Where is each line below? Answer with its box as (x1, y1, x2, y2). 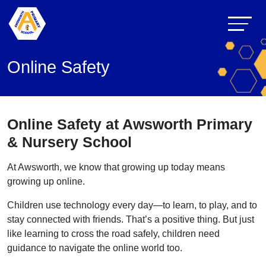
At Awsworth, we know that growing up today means (7, 162, 225, 172)
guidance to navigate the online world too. (7, 243, 182, 253)
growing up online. (7, 176, 85, 186)
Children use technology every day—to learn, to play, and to (7, 200, 257, 210)
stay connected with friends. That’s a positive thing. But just (7, 214, 254, 224)
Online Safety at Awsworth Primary (7, 116, 252, 132)
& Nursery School (7, 134, 132, 150)
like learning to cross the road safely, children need (7, 229, 220, 239)
